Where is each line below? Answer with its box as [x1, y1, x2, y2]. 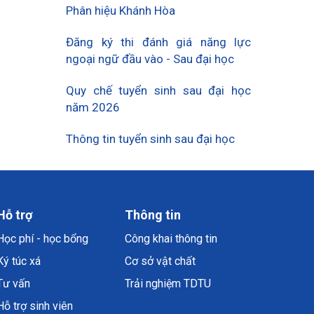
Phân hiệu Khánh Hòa [66, 4, 175, 18]
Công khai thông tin [125, 232, 217, 245]
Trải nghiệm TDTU [125, 277, 211, 290]
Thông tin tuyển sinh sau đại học [66, 132, 235, 146]
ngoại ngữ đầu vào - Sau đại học [66, 52, 234, 66]
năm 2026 [66, 100, 120, 114]
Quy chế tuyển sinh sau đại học [66, 83, 251, 97]
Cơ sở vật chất [125, 254, 196, 268]
